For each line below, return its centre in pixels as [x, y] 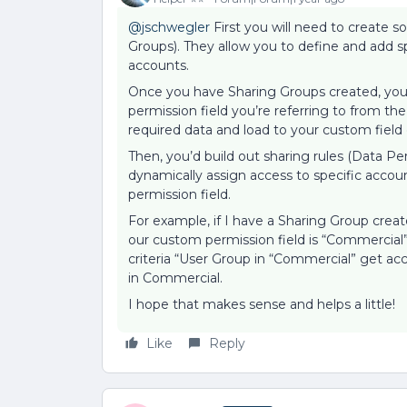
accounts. [160, 66]
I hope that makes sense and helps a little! [262, 305]
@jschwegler [169, 28]
